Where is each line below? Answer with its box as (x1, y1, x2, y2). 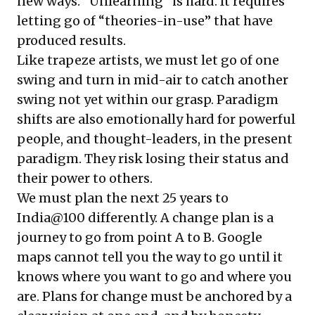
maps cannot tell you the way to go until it (17, 249, 283, 265)
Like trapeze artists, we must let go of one (17, 52, 279, 68)
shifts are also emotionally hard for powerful (17, 111, 295, 127)
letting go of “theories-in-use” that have (17, 13, 273, 29)
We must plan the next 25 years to (17, 190, 229, 206)
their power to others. (17, 170, 153, 186)
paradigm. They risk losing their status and (17, 150, 289, 167)
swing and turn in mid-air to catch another (17, 72, 288, 88)
